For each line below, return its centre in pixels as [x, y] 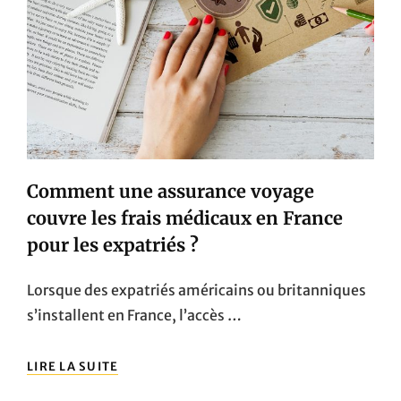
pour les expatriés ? [113, 244]
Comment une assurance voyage [171, 191]
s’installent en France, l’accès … [134, 315]
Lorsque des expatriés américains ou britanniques [196, 290]
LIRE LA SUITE [73, 366]
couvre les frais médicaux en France [185, 218]
